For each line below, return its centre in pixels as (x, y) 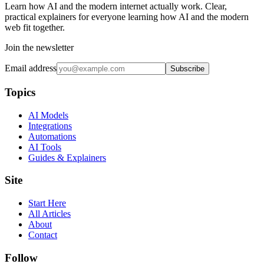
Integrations (50, 126)
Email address (31, 68)
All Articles (49, 214)
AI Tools (45, 147)
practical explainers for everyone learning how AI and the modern (127, 17)
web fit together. (35, 28)
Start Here (47, 203)
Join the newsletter (39, 48)
